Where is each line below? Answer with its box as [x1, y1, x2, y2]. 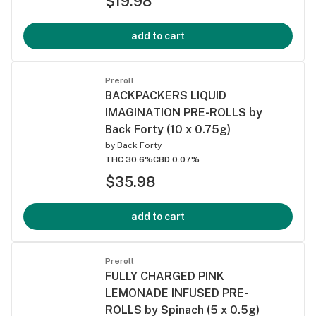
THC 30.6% [105, 154, 153, 164]
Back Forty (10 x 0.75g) [105, 122, 231, 136]
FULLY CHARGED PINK [105, 269, 224, 283]
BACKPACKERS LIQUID [105, 88, 226, 102]
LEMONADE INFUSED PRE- [105, 286, 248, 300]
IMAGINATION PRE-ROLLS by [105, 105, 262, 119]
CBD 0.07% [153, 154, 200, 164]
